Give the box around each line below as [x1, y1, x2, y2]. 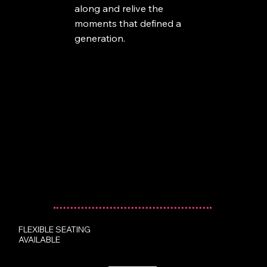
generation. [74, 32, 125, 44]
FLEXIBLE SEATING [18, 224, 91, 235]
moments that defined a [74, 17, 181, 29]
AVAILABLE [18, 234, 60, 245]
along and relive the [74, 2, 163, 14]
